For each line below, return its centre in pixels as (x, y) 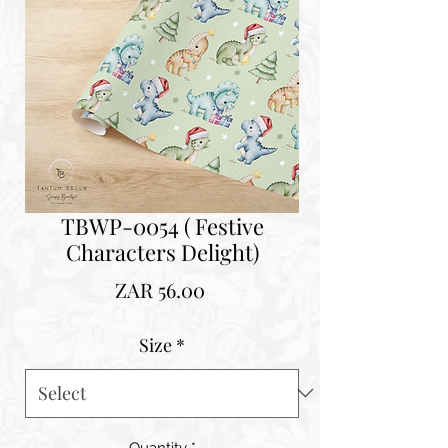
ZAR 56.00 (159, 289)
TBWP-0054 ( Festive (162, 225)
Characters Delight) (162, 251)
